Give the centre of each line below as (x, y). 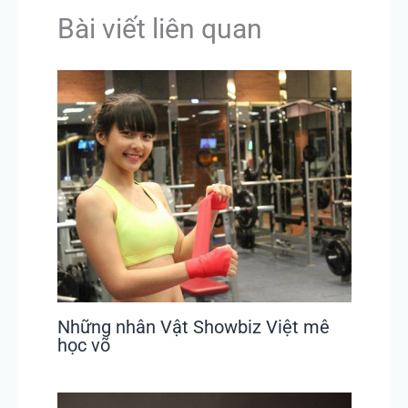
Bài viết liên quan (159, 29)
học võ (83, 345)
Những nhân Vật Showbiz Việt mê (193, 326)
